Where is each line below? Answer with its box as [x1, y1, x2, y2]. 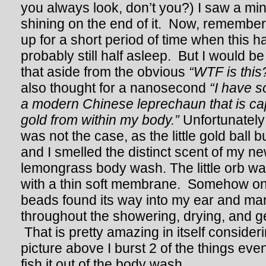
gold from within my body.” [21, 112, 179, 128]
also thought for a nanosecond [21, 80, 210, 96]
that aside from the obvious [21, 64, 189, 80]
